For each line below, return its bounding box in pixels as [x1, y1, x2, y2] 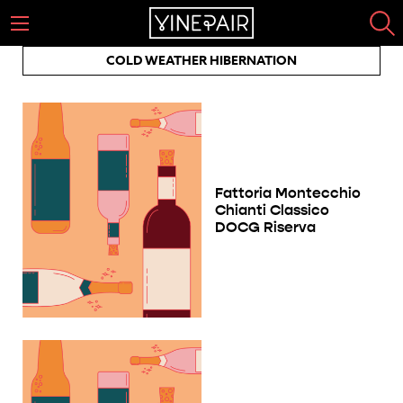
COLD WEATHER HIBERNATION [106, 51, 297, 70]
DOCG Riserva [215, 218, 316, 236]
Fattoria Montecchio [215, 184, 361, 201]
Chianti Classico [215, 201, 329, 219]
